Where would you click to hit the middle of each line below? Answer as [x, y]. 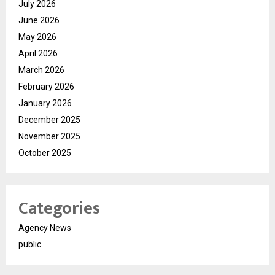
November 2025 [49, 136]
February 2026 [46, 86]
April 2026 [38, 53]
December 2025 [49, 119]
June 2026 [39, 20]
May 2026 [37, 37]
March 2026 [41, 70]
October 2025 [45, 153]
